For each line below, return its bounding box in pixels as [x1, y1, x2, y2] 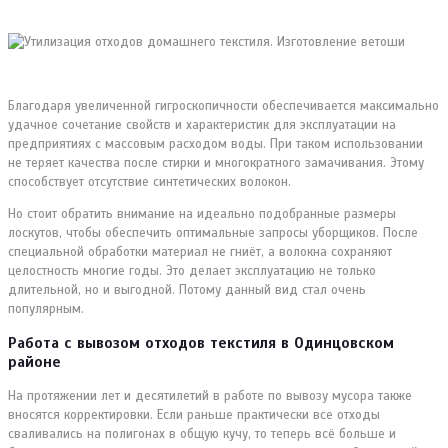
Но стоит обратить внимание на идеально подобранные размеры [8, 205, 396, 222]
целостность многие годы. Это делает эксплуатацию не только [8, 262, 376, 279]
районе [8, 352, 61, 371]
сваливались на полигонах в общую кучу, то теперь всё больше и [8, 425, 396, 442]
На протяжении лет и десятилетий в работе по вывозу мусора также [8, 387, 412, 404]
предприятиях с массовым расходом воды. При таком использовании [8, 135, 423, 152]
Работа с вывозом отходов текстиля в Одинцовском [8, 333, 394, 352]
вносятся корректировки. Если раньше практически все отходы [8, 406, 380, 423]
